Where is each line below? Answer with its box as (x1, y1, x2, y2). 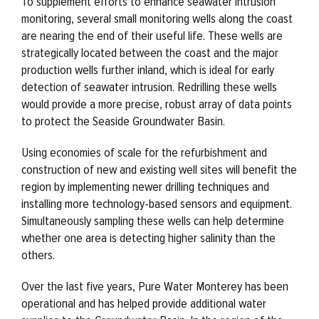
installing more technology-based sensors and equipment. (21, 195, 292, 211)
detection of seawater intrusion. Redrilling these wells (21, 78, 277, 95)
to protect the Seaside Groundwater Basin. (21, 113, 225, 129)
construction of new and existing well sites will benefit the (21, 161, 297, 177)
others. (21, 246, 55, 263)
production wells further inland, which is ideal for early (21, 61, 274, 78)
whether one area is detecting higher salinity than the (21, 229, 276, 246)
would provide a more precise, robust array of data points (21, 95, 292, 112)
